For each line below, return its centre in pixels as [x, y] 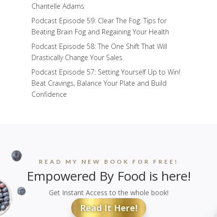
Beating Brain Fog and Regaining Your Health [100, 31]
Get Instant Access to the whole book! [108, 192]
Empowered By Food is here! [108, 176]
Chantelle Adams [58, 6]
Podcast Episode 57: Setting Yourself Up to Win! [106, 72]
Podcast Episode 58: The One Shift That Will [99, 46]
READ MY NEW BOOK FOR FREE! [108, 161]
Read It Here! [108, 208]
